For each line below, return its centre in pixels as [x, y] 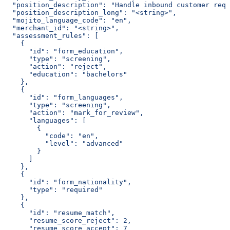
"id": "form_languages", [64, 98]
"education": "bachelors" [66, 74]
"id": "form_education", [64, 51]
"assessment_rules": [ [51, 36]
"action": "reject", [55, 67]
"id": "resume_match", [60, 213]
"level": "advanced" [64, 144]
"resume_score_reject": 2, [68, 221]
